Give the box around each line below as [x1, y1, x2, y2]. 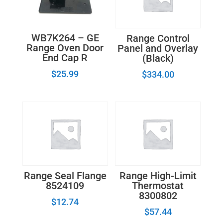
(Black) [142, 52, 174, 64]
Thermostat [132, 180, 184, 192]
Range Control [126, 32, 190, 44]
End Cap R [42, 52, 88, 64]
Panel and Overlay [117, 42, 199, 54]
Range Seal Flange [23, 170, 107, 182]
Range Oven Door [26, 42, 104, 54]
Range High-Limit [119, 170, 197, 182]
